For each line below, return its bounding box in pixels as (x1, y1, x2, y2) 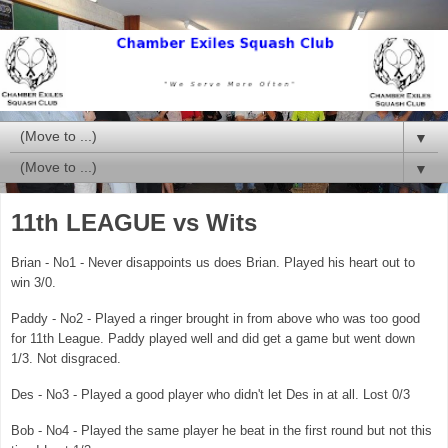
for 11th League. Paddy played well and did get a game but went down (11, 331, 415, 347)
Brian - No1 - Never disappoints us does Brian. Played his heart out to (11, 255, 415, 271)
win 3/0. (11, 275, 56, 291)
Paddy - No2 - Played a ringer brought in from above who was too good (11, 311, 420, 327)
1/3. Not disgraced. (11, 351, 121, 367)
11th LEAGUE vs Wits (11, 208, 257, 236)
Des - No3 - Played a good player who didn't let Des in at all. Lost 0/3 (11, 387, 410, 403)
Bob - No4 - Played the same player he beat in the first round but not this (11, 422, 432, 438)
